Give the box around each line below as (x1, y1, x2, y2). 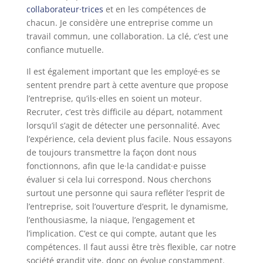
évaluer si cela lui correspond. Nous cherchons (26, 173, 211, 185)
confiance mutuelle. (26, 43, 104, 55)
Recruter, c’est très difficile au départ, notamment (26, 106, 222, 117)
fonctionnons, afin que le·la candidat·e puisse (26, 160, 206, 171)
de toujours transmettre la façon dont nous (26, 146, 197, 158)
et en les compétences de (103, 3, 206, 15)
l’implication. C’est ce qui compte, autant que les (26, 227, 217, 239)
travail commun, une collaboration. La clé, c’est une (26, 30, 228, 42)
